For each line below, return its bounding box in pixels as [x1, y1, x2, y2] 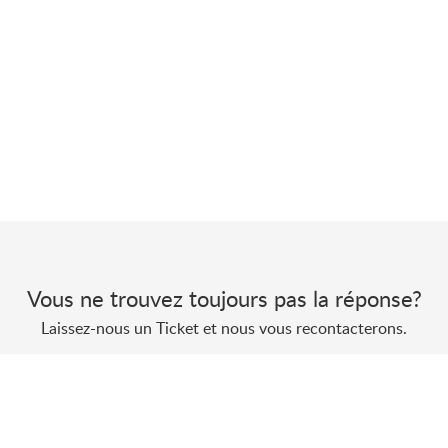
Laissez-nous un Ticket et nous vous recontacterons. [41, 316, 407, 339]
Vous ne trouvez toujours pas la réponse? [26, 282, 422, 313]
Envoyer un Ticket [161, 372, 287, 395]
